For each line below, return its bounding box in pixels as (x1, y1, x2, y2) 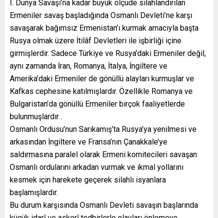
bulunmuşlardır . (10, 111, 62, 121)
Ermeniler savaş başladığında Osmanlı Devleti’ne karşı (10, 10, 192, 20)
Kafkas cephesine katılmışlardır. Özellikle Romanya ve (10, 86, 193, 96)
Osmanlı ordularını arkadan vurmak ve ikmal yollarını (10, 162, 183, 172)
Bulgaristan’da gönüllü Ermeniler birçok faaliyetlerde (10, 99, 185, 109)
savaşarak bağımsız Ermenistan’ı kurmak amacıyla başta (10, 23, 199, 33)
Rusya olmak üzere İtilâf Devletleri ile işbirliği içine (10, 36, 182, 45)
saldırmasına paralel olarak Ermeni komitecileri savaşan (10, 149, 197, 159)
